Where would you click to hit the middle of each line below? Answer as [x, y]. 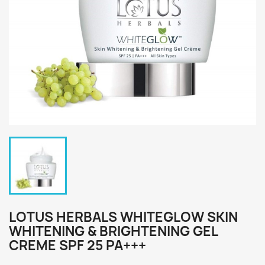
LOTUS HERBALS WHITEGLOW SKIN [123, 217]
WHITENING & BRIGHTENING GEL [113, 231]
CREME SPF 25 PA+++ [77, 245]
